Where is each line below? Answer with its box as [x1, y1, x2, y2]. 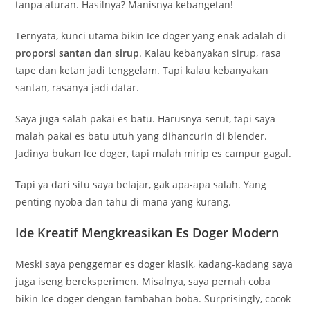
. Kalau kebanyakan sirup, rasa [139, 46, 282, 60]
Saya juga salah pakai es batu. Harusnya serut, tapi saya [15, 112, 276, 126]
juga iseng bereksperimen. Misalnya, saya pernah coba [15, 275, 271, 289]
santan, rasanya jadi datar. [15, 81, 140, 95]
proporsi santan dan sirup [15, 46, 140, 60]
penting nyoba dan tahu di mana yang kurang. [15, 195, 232, 209]
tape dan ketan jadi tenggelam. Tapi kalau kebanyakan [15, 64, 269, 77]
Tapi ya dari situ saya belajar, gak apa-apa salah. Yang [15, 178, 267, 192]
